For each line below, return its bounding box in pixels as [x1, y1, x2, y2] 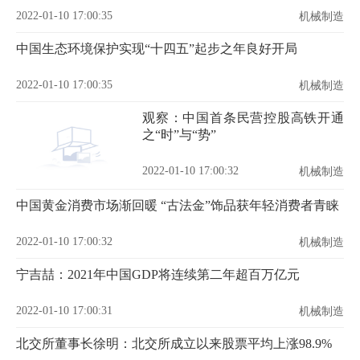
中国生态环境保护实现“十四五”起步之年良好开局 [16, 42, 297, 55]
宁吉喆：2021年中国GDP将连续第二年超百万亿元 [16, 268, 300, 281]
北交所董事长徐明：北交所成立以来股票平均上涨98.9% [16, 337, 332, 350]
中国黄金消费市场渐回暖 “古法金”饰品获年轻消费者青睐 [16, 198, 339, 212]
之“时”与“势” [142, 128, 216, 141]
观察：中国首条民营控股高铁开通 [142, 111, 344, 125]
